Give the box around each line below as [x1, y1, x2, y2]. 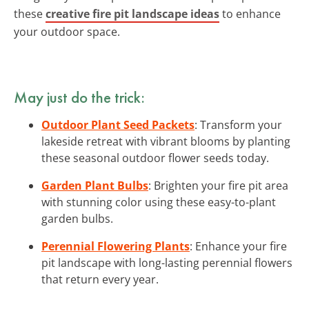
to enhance [219, 6, 281, 21]
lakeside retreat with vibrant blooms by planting [41, 133, 290, 149]
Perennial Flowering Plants [41, 238, 190, 254]
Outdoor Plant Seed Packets [41, 117, 195, 132]
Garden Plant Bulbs [41, 177, 148, 193]
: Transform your [195, 117, 282, 132]
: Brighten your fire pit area [148, 177, 288, 193]
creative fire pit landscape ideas [46, 6, 219, 21]
